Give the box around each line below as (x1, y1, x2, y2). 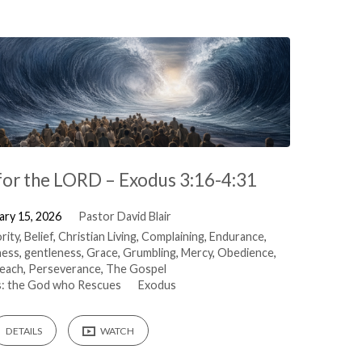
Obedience (217, 245, 274, 259)
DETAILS (6, 325, 43, 338)
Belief (24, 229, 54, 243)
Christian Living (58, 229, 137, 243)
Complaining (141, 229, 205, 243)
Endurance (209, 229, 265, 243)
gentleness (23, 245, 82, 259)
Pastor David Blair (78, 208, 171, 223)
